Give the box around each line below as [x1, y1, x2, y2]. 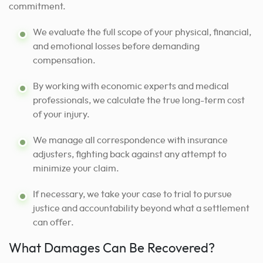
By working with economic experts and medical [33, 81, 229, 91]
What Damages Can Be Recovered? [9, 242, 215, 255]
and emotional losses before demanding [33, 41, 200, 51]
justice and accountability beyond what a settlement [33, 203, 249, 213]
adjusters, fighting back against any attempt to [33, 149, 227, 159]
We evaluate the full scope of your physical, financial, [33, 27, 251, 37]
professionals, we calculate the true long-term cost [33, 95, 245, 105]
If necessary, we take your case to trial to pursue [33, 189, 232, 199]
